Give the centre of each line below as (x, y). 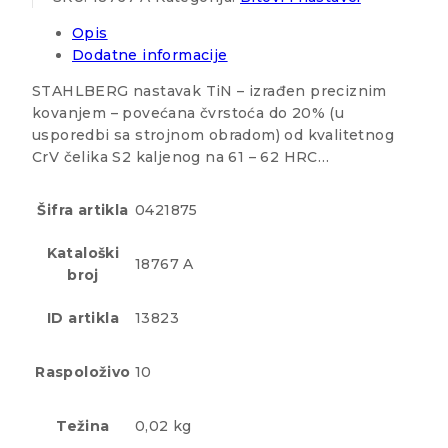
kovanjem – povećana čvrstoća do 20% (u (188, 113)
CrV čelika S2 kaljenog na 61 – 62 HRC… (181, 157)
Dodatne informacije (150, 55)
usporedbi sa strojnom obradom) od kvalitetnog (213, 135)
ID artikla (83, 318)
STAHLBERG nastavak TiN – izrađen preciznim (209, 91)
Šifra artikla (83, 210)
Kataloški (83, 253)
